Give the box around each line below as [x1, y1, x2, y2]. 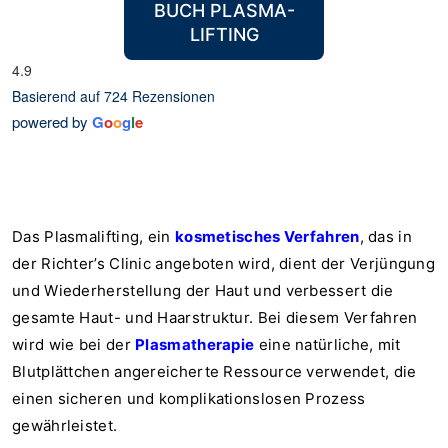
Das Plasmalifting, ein [12, 227, 175, 246]
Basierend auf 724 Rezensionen [12, 86, 215, 106]
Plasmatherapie [135, 335, 255, 354]
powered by [12, 111, 92, 132]
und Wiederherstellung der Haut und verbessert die [12, 281, 394, 300]
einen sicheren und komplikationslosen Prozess [12, 389, 366, 408]
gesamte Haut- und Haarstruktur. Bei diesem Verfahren [12, 308, 418, 327]
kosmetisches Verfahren [174, 227, 360, 246]
